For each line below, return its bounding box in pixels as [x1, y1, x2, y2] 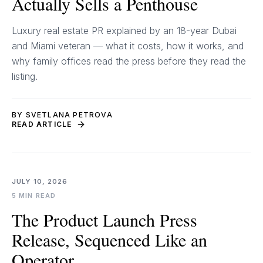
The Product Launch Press [12, 208, 197, 231]
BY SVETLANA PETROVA [12, 110, 113, 119]
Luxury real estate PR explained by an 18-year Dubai [12, 25, 237, 36]
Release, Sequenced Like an [12, 228, 207, 251]
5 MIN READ [12, 191, 56, 200]
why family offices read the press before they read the [12, 55, 246, 67]
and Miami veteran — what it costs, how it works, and [12, 40, 244, 52]
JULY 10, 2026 [12, 177, 68, 186]
